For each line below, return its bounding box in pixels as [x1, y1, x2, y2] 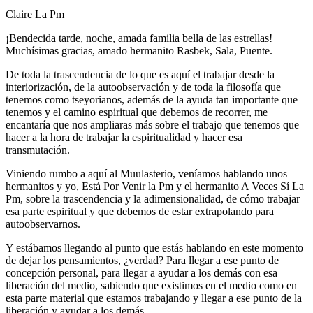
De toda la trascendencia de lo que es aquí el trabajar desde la [6, 68, 275, 80]
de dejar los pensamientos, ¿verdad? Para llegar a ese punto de [6, 254, 279, 266]
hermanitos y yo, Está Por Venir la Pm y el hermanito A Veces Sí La [6, 180, 304, 192]
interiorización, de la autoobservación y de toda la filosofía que [6, 80, 281, 93]
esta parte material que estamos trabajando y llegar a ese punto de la [6, 291, 302, 304]
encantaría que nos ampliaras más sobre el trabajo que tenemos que [6, 118, 299, 131]
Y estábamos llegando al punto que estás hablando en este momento [6, 241, 303, 254]
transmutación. [6, 143, 70, 156]
